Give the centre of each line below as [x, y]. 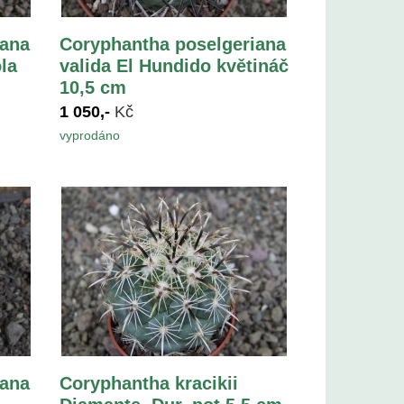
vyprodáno [90, 135]
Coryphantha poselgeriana [173, 44]
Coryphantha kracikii [149, 383]
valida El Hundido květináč [174, 65]
